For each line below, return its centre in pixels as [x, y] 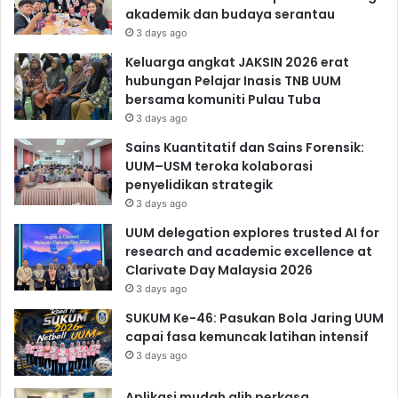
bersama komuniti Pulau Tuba [223, 99]
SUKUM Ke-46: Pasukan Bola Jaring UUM [255, 318]
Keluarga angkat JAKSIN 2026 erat [237, 62]
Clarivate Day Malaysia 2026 [219, 270]
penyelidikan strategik [199, 184]
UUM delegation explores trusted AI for [252, 232]
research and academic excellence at [249, 251]
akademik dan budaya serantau [230, 14]
